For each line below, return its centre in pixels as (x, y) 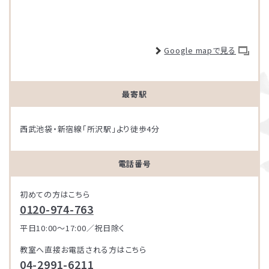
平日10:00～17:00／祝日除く (73, 228)
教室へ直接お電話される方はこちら (83, 249)
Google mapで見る (200, 50)
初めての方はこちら (55, 195)
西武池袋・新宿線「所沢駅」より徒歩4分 (90, 129)
